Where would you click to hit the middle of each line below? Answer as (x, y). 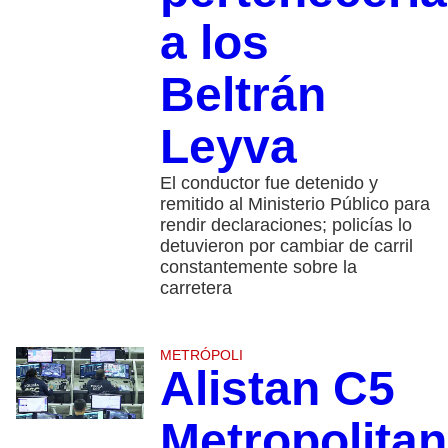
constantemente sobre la (258, 267)
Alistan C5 (277, 389)
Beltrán (242, 95)
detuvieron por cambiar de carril (286, 246)
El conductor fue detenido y (268, 183)
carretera (195, 288)
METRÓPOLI (201, 355)
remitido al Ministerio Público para (294, 204)
